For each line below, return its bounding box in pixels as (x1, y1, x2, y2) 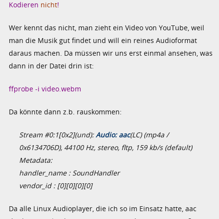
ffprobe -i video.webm (9, 84, 82, 93)
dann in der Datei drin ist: (9, 61, 94, 70)
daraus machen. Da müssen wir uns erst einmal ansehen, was (9, 48, 213, 58)
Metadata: (19, 155, 53, 165)
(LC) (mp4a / (130, 130, 169, 139)
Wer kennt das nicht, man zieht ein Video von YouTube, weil (9, 22, 205, 32)
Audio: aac (96, 130, 131, 139)
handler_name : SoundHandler (19, 168, 120, 177)
